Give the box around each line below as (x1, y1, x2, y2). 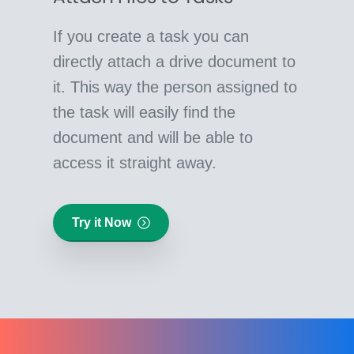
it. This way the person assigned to (53, 77, 298, 96)
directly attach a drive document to (53, 52, 296, 70)
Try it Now (72, 215, 132, 229)
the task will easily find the (53, 103, 236, 121)
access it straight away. (53, 153, 217, 171)
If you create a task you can (53, 27, 250, 45)
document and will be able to (53, 128, 254, 146)
